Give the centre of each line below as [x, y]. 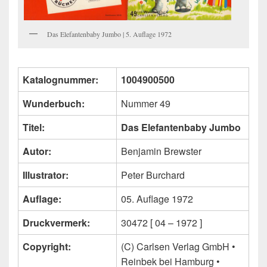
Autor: [37, 151]
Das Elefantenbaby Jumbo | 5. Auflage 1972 [109, 34]
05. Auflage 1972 [157, 199]
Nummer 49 [146, 104]
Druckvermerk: [56, 223]
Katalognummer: [60, 80]
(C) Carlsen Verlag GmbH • [178, 247]
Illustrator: [46, 175]
